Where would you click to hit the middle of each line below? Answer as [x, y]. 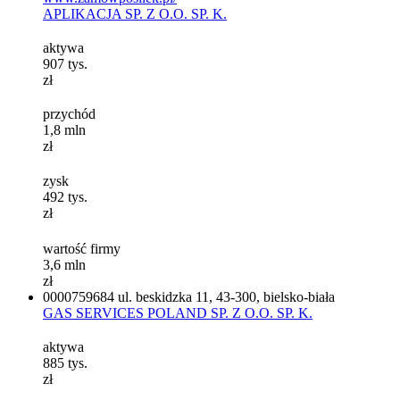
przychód [69, 114]
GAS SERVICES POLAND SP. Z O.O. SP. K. [178, 313]
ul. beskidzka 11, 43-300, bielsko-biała [226, 297]
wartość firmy [82, 249]
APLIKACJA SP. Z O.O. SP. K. [135, 14]
